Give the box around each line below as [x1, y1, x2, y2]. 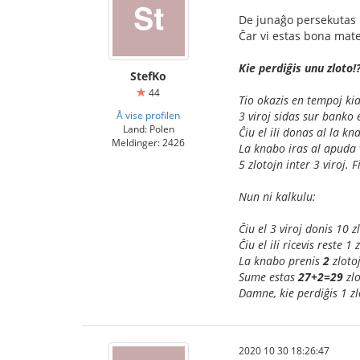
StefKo [130, 67, 166, 84]
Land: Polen [122, 121, 174, 135]
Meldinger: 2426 [112, 135, 185, 149]
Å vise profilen [117, 108, 180, 121]
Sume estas [239, 268, 298, 284]
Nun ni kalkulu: [239, 188, 316, 204]
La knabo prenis [239, 252, 323, 268]
